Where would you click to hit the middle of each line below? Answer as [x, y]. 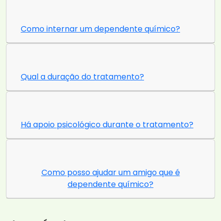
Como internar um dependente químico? [100, 29]
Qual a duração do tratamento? [82, 77]
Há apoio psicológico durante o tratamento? [107, 125]
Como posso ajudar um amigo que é [110, 173]
